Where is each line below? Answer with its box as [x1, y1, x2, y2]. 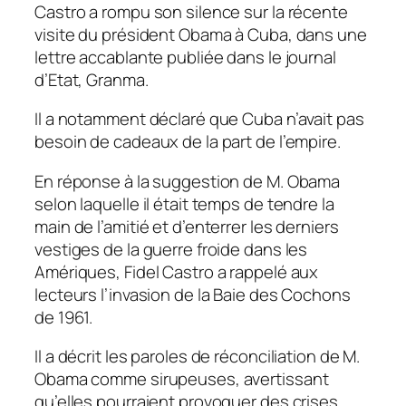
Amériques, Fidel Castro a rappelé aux [34, 259, 319, 284]
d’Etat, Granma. [34, 67, 149, 92]
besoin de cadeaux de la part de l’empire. [34, 130, 341, 154]
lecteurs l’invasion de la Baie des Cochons [34, 282, 351, 306]
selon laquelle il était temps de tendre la [34, 191, 334, 216]
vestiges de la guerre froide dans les [34, 237, 308, 261]
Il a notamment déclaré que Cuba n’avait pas [34, 107, 364, 131]
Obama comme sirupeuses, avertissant [34, 367, 329, 391]
